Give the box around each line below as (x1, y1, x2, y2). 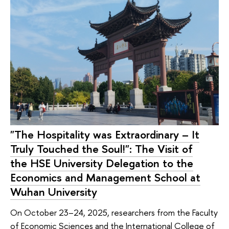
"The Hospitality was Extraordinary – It (10, 127, 199, 143)
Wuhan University (10, 184, 97, 200)
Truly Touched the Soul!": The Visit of (10, 141, 193, 157)
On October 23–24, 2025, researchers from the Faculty (10, 206, 218, 218)
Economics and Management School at (10, 170, 200, 186)
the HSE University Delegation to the (10, 155, 193, 171)
